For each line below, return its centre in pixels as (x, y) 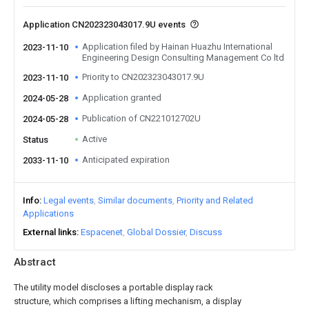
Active (94, 139)
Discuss (206, 232)
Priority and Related (215, 200)
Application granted (122, 98)
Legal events (69, 200)
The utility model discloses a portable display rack (113, 287)
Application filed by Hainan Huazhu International (177, 47)
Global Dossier (156, 232)
